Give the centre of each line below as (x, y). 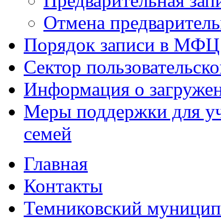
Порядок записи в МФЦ (122, 45)
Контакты (63, 186)
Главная (56, 164)
